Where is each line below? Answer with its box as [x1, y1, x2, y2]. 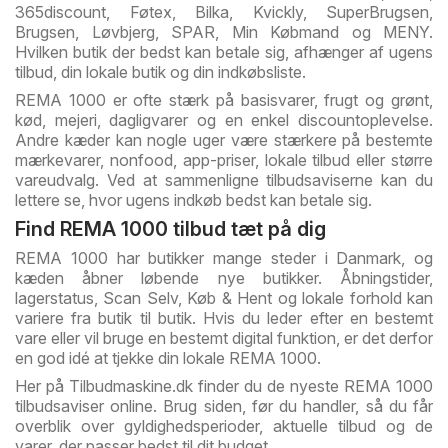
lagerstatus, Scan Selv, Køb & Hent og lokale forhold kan [15, 288, 433, 309]
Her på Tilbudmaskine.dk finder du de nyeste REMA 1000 [15, 376, 433, 397]
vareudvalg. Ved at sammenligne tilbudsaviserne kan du [15, 170, 433, 191]
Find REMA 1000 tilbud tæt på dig [15, 217, 326, 242]
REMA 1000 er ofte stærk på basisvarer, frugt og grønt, [15, 90, 433, 111]
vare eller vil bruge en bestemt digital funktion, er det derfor [15, 328, 433, 349]
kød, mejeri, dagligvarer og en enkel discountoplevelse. [15, 110, 433, 131]
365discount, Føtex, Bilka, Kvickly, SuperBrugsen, [15, 2, 433, 23]
